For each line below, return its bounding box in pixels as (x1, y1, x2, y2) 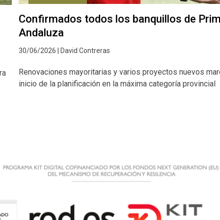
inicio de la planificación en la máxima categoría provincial (19, 79, 216, 88)
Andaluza (19, 26, 64, 39)
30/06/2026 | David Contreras (19, 46, 110, 55)
